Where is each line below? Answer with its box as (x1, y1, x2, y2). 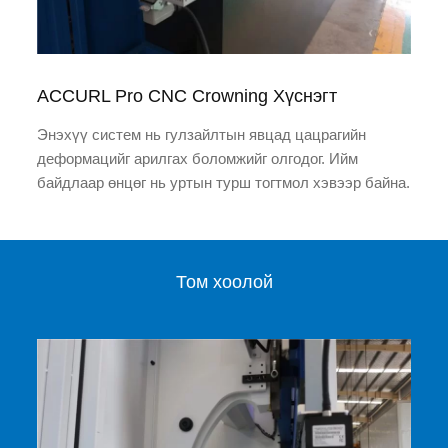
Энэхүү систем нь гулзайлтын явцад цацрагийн (37, 125, 367, 143)
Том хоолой (175, 271, 273, 292)
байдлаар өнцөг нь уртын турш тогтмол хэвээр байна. (37, 173, 411, 191)
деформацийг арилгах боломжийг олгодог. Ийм (37, 149, 359, 167)
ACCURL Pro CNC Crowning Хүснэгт (37, 85, 338, 106)
